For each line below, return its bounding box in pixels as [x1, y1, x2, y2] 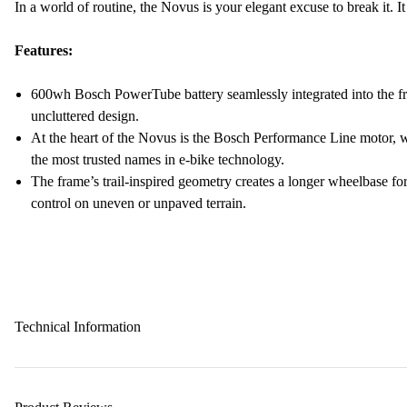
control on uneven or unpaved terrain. [31, 195, 246, 211]
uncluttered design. [31, 108, 139, 124]
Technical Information [15, 319, 141, 334]
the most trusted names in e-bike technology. [31, 152, 284, 167]
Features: [15, 43, 73, 58]
